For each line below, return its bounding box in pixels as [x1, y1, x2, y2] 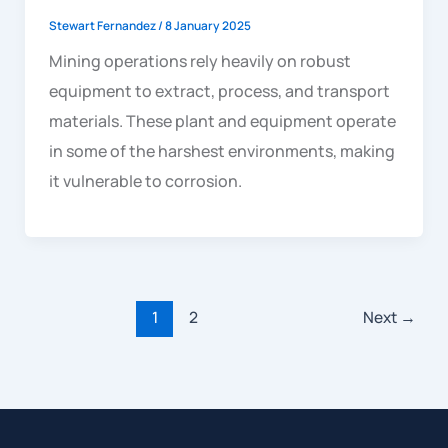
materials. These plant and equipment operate [48, 110, 396, 133]
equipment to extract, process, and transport [48, 80, 390, 103]
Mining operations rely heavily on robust [48, 50, 351, 73]
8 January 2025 [164, 17, 251, 35]
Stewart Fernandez [48, 17, 158, 35]
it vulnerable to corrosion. [48, 170, 242, 193]
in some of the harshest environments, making [48, 140, 395, 163]
